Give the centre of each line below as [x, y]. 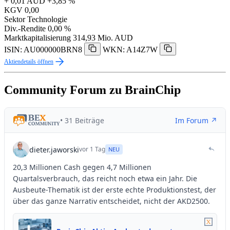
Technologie [47, 20]
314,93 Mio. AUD [103, 38]
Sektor [15, 20]
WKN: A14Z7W [130, 50]
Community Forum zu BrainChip [92, 90]
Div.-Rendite [25, 29]
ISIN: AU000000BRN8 [43, 50]
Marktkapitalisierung [37, 38]
